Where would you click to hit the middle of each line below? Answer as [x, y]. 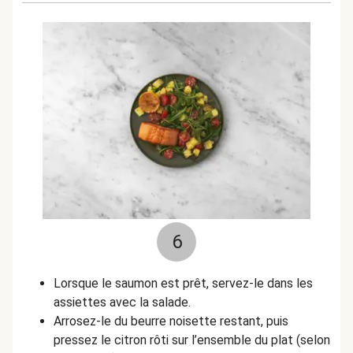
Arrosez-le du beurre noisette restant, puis [171, 321]
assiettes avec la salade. [122, 302]
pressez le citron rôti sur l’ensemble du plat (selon [192, 340]
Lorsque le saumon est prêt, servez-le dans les [183, 283]
